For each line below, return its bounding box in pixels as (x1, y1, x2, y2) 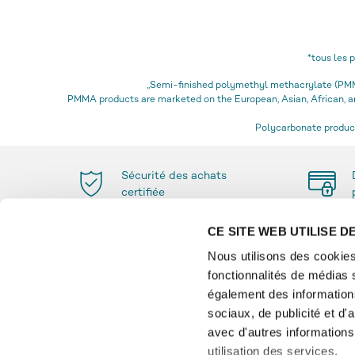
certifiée (121, 187, 165, 200)
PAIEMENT (84, 281, 148, 296)
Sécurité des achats (121, 170, 227, 183)
